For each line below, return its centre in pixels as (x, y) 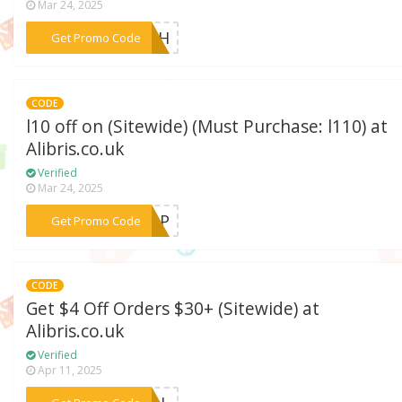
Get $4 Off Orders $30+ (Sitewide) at (173, 309)
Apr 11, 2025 (69, 371)
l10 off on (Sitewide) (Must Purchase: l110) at (207, 126)
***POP (140, 220)
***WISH (136, 37)
